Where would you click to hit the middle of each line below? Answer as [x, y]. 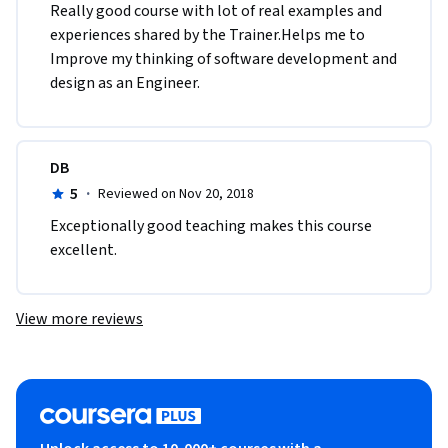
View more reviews [79, 319]
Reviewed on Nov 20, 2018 [175, 194]
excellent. [83, 250]
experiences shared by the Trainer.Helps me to [207, 35]
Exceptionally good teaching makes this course [211, 226]
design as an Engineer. [125, 83]
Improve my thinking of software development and [223, 59]
